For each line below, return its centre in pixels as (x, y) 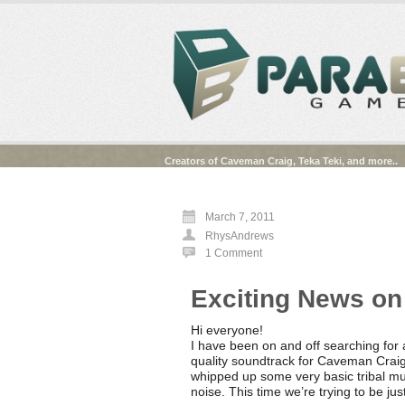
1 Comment (234, 253)
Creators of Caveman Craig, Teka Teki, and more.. (283, 160)
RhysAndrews (240, 235)
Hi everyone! (226, 330)
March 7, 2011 (240, 217)
